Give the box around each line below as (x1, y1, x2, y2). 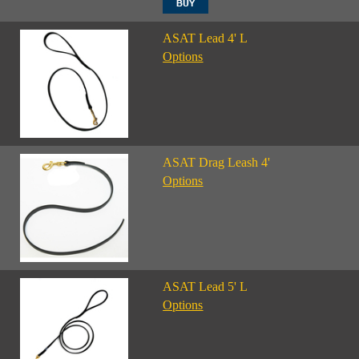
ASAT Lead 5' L (163, 280, 248, 293)
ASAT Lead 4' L (163, 31, 248, 45)
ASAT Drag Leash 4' (163, 155, 271, 169)
